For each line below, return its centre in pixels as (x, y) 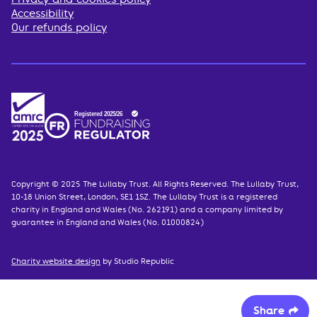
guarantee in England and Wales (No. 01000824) (108, 222)
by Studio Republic (137, 261)
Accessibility (42, 13)
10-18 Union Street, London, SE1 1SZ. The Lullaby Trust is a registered (144, 197)
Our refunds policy (59, 27)
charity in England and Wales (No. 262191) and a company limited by (147, 209)
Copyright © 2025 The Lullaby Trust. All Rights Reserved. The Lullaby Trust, (155, 184)
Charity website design (56, 261)
